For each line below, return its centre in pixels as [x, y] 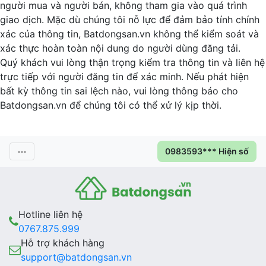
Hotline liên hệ [50, 215]
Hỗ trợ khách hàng [63, 243]
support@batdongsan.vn [76, 257]
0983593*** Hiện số [207, 151]
